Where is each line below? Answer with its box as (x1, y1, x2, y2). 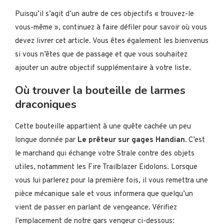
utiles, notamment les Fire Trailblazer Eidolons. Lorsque (15, 162, 197, 172)
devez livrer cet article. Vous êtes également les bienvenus (15, 36, 208, 46)
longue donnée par (15, 135, 77, 145)
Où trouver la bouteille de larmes (15, 82, 185, 98)
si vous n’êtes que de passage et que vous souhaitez (15, 49, 187, 59)
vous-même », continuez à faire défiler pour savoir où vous (15, 22, 207, 32)
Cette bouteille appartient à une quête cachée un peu (15, 121, 191, 131)
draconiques (15, 96, 76, 112)
